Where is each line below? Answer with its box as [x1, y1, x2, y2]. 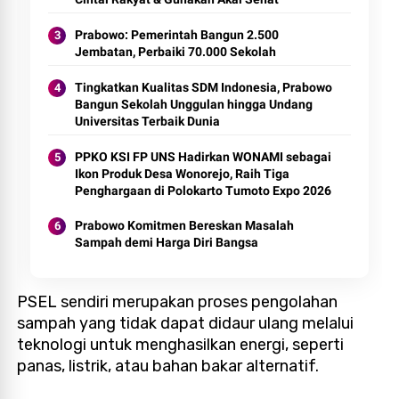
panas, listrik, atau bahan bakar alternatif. [17, 355, 323, 376]
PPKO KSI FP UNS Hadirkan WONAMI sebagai [75, 149, 332, 164]
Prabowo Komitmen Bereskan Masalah [75, 217, 295, 232]
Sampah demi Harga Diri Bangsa [75, 234, 259, 249]
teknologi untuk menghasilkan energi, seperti [17, 334, 345, 354]
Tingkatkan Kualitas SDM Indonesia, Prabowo [75, 79, 333, 94]
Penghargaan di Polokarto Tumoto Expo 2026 [75, 183, 332, 198]
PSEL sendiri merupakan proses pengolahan [17, 291, 338, 312]
